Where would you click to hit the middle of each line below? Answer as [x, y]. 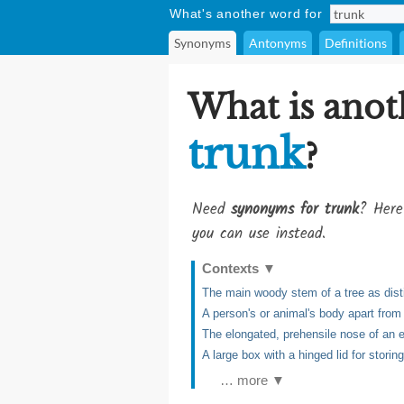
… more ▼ [252, 380]
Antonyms [278, 43]
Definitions [356, 43]
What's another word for [246, 14]
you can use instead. [259, 234]
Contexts [232, 268]
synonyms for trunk [295, 210]
